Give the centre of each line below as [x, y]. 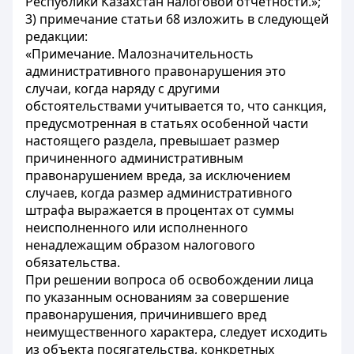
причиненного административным [134, 158]
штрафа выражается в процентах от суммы [160, 210]
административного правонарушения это [156, 71]
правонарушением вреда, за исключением [158, 175]
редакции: [56, 36]
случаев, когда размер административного [159, 193]
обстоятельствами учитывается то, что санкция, [176, 106]
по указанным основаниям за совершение [157, 297]
